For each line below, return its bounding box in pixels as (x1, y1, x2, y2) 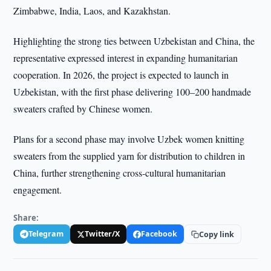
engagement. (13, 183, 62, 196)
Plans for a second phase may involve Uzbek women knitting (13, 132, 245, 145)
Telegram (28, 229, 64, 239)
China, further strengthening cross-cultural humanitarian (13, 166, 226, 179)
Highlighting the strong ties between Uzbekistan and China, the (13, 34, 255, 47)
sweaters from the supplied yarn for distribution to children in (13, 149, 246, 162)
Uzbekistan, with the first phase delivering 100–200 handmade (13, 85, 252, 98)
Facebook (141, 229, 178, 239)
